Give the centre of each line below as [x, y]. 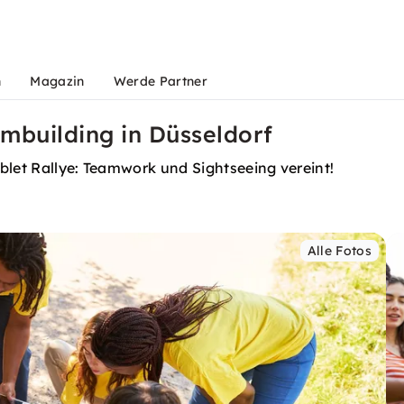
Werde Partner [160, 81]
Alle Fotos [339, 251]
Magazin [57, 81]
